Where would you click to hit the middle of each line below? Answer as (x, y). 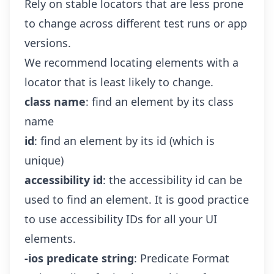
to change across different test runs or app (136, 23)
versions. (48, 43)
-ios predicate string (79, 258)
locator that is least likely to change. (119, 82)
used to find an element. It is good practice (137, 199)
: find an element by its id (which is (124, 141)
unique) (44, 160)
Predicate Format (185, 258)
